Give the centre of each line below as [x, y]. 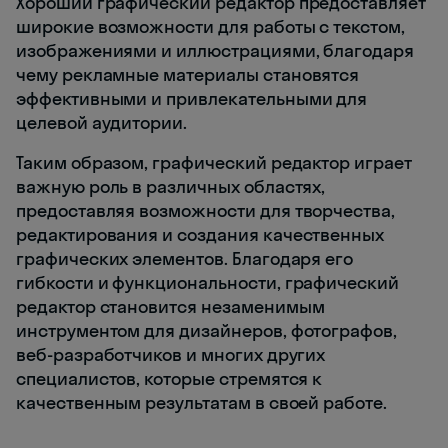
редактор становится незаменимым [170, 306]
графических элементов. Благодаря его [185, 258]
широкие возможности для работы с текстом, [210, 26]
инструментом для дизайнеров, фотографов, [207, 330]
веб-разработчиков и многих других [171, 354]
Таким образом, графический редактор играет [214, 162]
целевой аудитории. [102, 122]
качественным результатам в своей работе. [202, 402]
